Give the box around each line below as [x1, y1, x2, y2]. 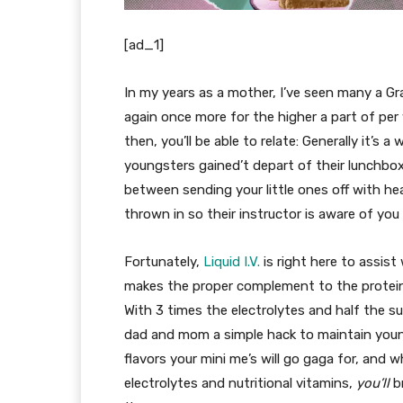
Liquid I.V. [203, 254, 260, 271]
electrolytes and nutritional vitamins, [124, 375, 356, 392]
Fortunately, [124, 254, 203, 271]
